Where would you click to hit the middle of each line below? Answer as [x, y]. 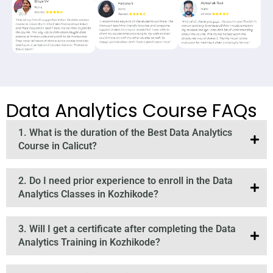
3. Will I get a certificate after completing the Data [127, 229]
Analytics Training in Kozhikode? [89, 243]
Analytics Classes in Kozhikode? [88, 194]
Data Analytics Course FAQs [132, 111]
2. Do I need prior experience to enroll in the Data [126, 181]
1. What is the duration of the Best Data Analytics [125, 133]
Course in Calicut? [58, 146]
